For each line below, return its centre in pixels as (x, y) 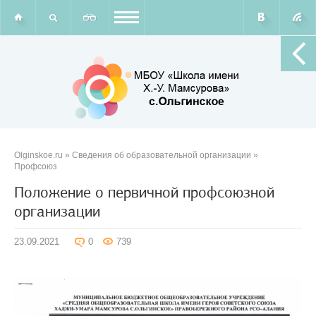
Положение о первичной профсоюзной (144, 192)
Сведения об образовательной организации (162, 155)
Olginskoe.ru (38, 155)
